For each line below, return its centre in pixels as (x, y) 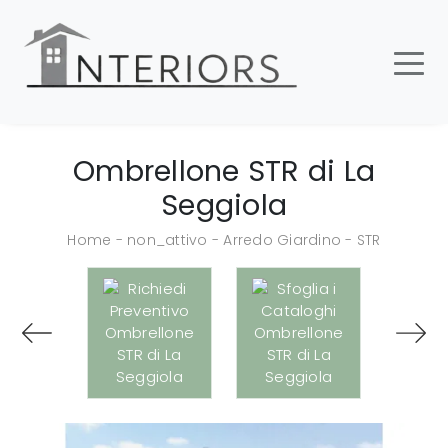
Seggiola (224, 205)
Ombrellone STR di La (224, 171)
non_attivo (167, 240)
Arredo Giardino (282, 240)
